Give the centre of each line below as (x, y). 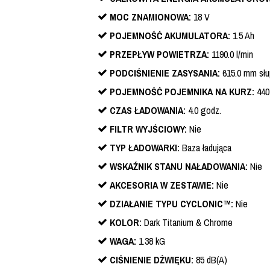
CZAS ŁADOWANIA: (148, 111)
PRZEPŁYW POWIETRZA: (159, 55)
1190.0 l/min (231, 55)
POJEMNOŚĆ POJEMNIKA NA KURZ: (182, 92)
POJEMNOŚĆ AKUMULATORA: (170, 36)
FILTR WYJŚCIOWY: (148, 129)
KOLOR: (126, 223)
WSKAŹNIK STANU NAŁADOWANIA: (179, 167)
